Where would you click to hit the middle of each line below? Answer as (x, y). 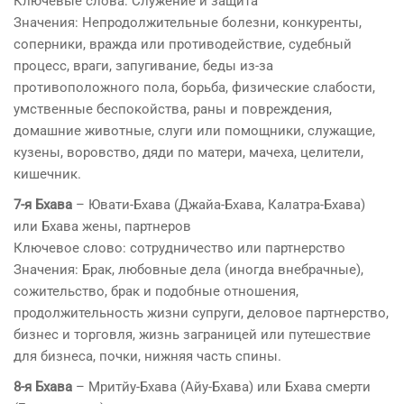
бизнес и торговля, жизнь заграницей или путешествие (192, 334)
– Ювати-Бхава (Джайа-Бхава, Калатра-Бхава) (219, 204)
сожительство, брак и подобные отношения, (156, 291)
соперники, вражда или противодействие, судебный (183, 44)
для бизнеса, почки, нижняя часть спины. (147, 356)
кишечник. (47, 174)
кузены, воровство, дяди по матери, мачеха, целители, (188, 152)
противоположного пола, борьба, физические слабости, (194, 87)
